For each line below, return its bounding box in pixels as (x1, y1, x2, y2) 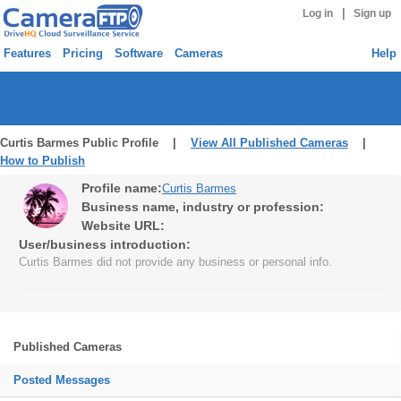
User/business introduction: (19, 237, 191, 252)
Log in (302, 8, 333, 19)
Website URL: (81, 218, 165, 233)
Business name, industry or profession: (81, 200, 324, 214)
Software (115, 47, 163, 60)
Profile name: (81, 181, 162, 195)
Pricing (63, 47, 103, 60)
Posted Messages (13, 373, 110, 387)
